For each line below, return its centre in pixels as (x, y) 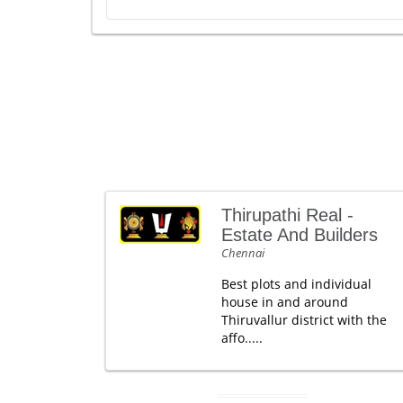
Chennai (242, 252)
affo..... (242, 337)
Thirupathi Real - (287, 215)
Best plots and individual (296, 283)
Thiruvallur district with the (304, 319)
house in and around (284, 301)
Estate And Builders (299, 234)
